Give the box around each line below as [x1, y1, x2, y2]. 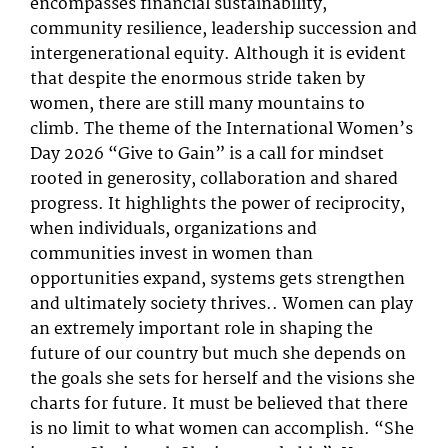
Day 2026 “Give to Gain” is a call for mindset [30, 140, 384, 168]
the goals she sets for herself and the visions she [30, 365, 415, 393]
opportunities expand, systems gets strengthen [30, 265, 405, 293]
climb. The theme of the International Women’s [30, 115, 413, 143]
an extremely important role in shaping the [30, 315, 373, 343]
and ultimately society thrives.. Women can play [30, 290, 413, 318]
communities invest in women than [30, 240, 313, 268]
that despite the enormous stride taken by [30, 65, 365, 93]
